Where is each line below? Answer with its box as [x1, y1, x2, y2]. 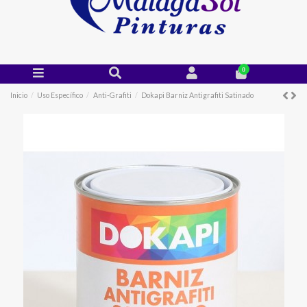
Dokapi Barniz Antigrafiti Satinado [140, 90, 254, 99]
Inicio [10, 90, 27, 99]
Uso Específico [37, 90, 84, 99]
